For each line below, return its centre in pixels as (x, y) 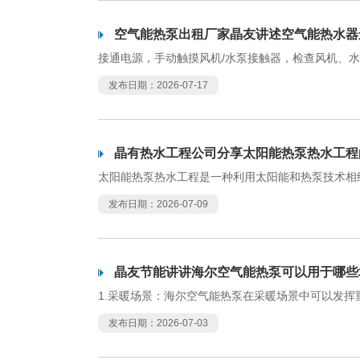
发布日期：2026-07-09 (158, 204)
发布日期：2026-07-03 (158, 323)
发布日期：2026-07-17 (158, 85)
